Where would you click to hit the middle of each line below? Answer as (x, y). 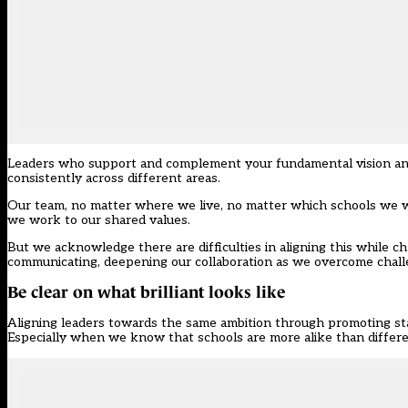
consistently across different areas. (114, 178)
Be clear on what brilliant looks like (146, 292)
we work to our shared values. (99, 220)
